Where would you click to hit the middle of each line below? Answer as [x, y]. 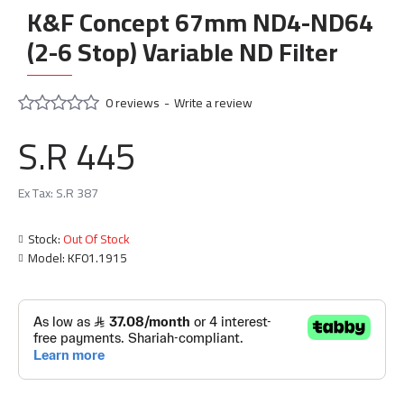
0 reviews [133, 102]
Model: [46, 258]
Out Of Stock [96, 239]
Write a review [213, 102]
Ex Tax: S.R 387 [58, 193]
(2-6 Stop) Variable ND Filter [183, 52]
